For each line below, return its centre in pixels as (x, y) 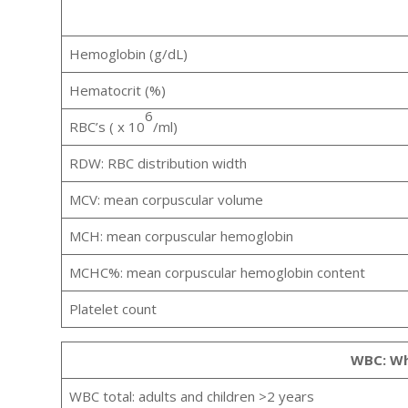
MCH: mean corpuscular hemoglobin (181, 236)
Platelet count (112, 309)
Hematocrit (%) (117, 91)
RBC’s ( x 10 (107, 127)
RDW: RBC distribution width (158, 163)
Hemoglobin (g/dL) (128, 54)
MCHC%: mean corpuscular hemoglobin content (217, 273)
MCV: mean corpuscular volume (166, 200)
